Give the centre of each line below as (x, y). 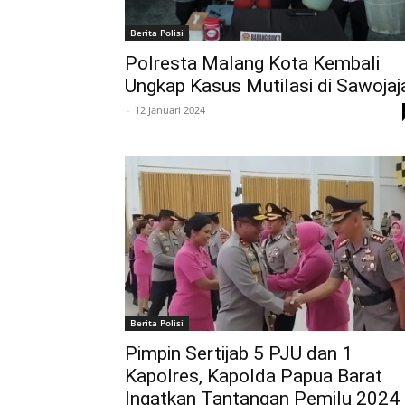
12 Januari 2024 (170, 110)
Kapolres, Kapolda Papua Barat (254, 376)
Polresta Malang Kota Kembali (252, 63)
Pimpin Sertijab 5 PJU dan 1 (239, 353)
